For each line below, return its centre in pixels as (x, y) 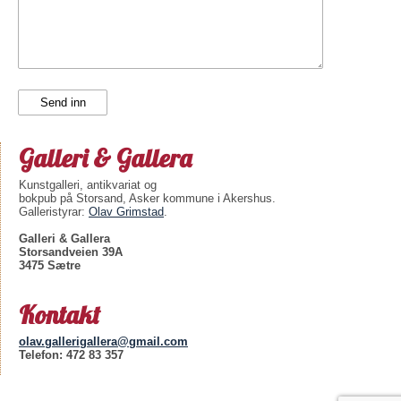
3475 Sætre (50, 265)
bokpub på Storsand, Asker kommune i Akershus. (147, 198)
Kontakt (60, 315)
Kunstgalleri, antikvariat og (88, 185)
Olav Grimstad (126, 212)
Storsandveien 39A (71, 252)
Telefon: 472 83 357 (71, 355)
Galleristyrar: (54, 212)
